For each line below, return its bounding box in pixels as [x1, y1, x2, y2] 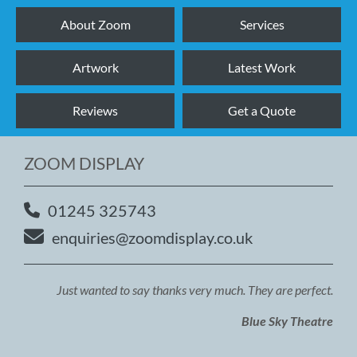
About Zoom [60, 17, 131, 32]
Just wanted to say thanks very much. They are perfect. [57, 282, 333, 297]
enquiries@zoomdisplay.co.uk [52, 227, 253, 247]
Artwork [72, 60, 119, 75]
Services [239, 17, 284, 32]
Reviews [73, 103, 118, 118]
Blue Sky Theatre [241, 313, 333, 328]
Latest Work [228, 60, 296, 75]
